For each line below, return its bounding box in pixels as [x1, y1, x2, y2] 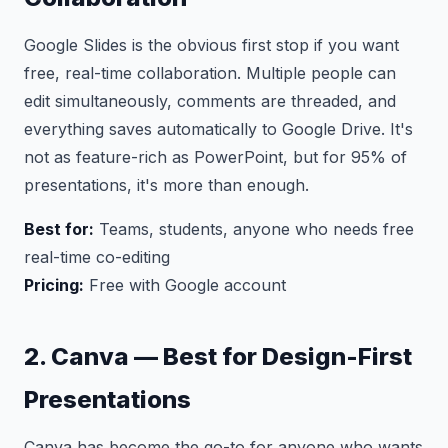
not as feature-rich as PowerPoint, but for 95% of [24, 147, 407, 167]
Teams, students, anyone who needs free [94, 219, 414, 239]
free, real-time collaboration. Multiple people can [24, 63, 396, 83]
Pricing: [24, 275, 84, 295]
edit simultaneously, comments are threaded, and [24, 91, 396, 111]
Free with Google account [84, 275, 286, 295]
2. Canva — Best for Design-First [24, 342, 412, 371]
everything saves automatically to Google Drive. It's [24, 119, 413, 139]
